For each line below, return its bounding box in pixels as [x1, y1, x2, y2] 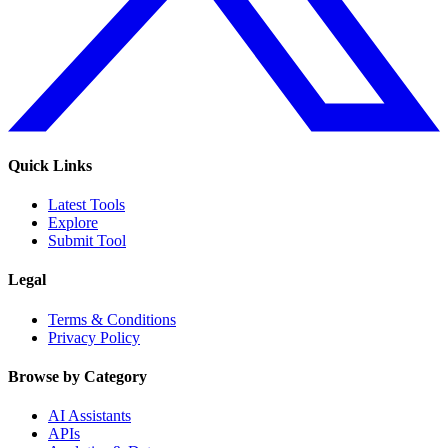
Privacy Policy [48, 328, 140, 346]
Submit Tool [48, 232, 126, 250]
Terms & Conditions [48, 310, 176, 328]
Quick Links [8, 156, 92, 174]
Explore [48, 214, 98, 232]
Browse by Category [8, 367, 147, 385]
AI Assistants [48, 407, 131, 425]
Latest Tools [48, 196, 125, 214]
